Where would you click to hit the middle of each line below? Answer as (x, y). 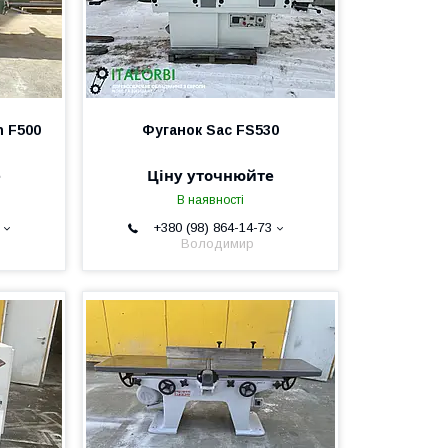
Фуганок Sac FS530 (210, 130)
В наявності (210, 200)
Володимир (218, 243)
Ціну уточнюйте (210, 175)
